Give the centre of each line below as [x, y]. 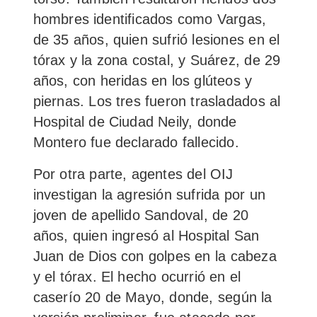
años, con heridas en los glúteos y [143, 80]
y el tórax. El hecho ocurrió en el [137, 276]
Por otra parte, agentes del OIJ [133, 174]
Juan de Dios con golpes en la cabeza [155, 256]
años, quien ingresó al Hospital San [146, 235]
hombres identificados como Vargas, [150, 19]
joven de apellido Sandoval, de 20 [141, 215]
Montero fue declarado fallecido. [136, 142]
